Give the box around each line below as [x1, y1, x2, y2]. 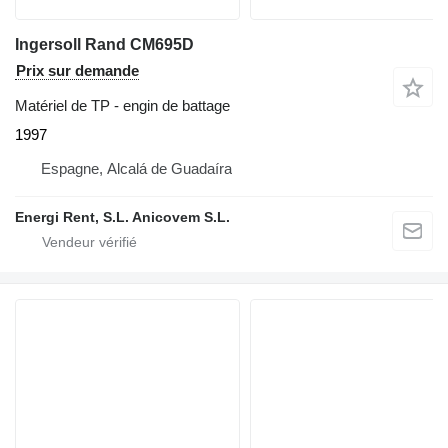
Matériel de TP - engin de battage [15, 97, 230, 115]
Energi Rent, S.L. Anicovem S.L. [15, 209, 230, 226]
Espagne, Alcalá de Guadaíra [41, 160, 232, 178]
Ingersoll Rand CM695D [15, 36, 194, 54]
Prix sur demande [16, 62, 139, 80]
